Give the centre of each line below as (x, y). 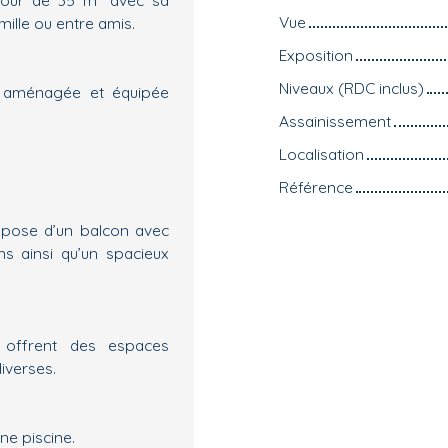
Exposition (316, 54)
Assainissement (335, 120)
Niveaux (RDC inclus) (351, 87)
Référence (316, 186)
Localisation (321, 153)
